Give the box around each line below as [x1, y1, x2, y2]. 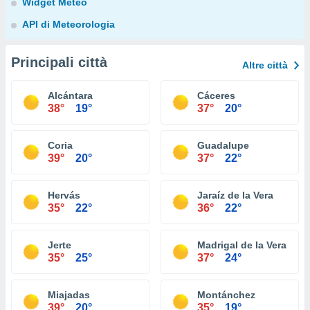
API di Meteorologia [22, 19, 115, 30]
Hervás [48, 190, 80, 201]
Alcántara [48, 90, 93, 101]
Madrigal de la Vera [197, 239, 286, 250]
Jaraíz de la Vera [197, 190, 273, 201]
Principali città [11, 55, 107, 70]
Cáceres [197, 90, 235, 101]
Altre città [242, 60, 288, 71]
